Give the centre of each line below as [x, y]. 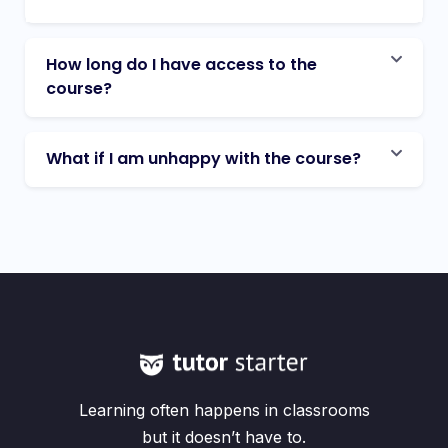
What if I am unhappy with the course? [203, 158]
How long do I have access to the [181, 64]
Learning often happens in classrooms [224, 410]
